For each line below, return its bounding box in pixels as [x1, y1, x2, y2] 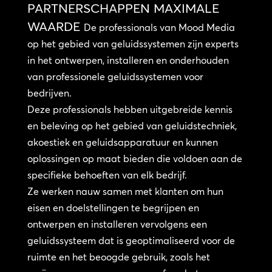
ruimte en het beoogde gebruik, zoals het [27, 251, 210, 263]
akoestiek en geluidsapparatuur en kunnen [27, 136, 218, 149]
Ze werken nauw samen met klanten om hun [27, 185, 223, 198]
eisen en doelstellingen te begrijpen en [27, 202, 199, 214]
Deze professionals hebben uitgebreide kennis [27, 103, 233, 116]
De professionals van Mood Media [83, 21, 235, 34]
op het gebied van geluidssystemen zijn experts [27, 38, 239, 50]
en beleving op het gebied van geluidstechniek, [27, 120, 237, 132]
